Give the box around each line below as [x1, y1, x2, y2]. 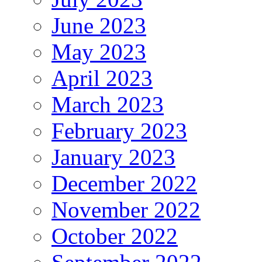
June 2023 [51, 12, 146, 38]
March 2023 [51, 91, 164, 117]
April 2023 [51, 65, 153, 91]
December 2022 [51, 170, 197, 196]
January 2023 [51, 144, 175, 170]
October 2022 [51, 223, 178, 249]
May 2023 [51, 39, 146, 64]
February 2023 [51, 118, 187, 143]
